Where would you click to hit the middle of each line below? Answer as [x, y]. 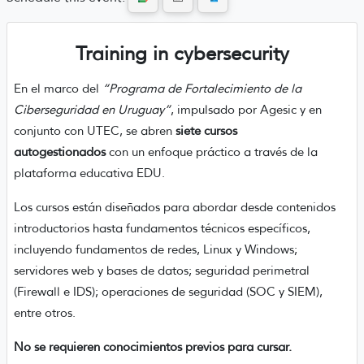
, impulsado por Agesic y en [246, 109]
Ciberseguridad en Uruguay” [92, 109]
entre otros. [45, 312]
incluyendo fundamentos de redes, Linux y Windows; [156, 249]
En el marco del [56, 88]
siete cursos [206, 130]
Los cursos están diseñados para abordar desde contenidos [175, 207]
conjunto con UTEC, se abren [93, 130]
